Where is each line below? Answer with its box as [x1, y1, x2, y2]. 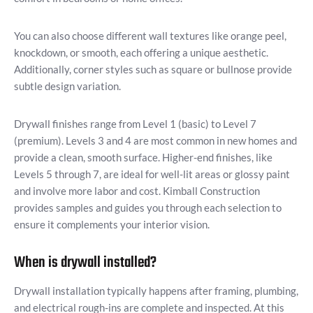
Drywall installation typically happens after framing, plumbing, [14, 284, 298, 298]
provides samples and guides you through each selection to [14, 201, 282, 214]
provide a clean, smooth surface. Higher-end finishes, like [14, 151, 272, 164]
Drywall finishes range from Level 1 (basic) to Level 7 [14, 117, 256, 131]
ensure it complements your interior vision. [14, 218, 210, 231]
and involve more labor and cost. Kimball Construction [14, 184, 260, 198]
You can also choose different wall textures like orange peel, [14, 29, 286, 43]
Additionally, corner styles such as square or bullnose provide [14, 63, 292, 76]
